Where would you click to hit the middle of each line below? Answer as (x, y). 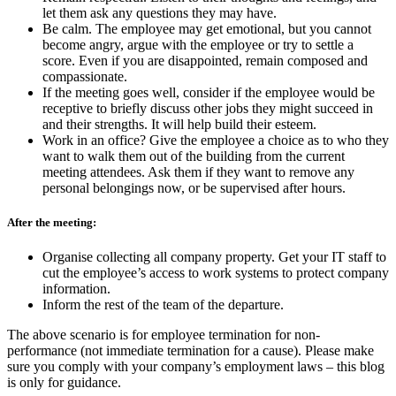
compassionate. (85, 76)
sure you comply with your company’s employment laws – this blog (196, 367)
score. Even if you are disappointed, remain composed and (205, 60)
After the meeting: (52, 223)
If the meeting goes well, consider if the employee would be (209, 92)
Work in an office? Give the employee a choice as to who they (216, 140)
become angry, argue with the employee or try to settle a (198, 44)
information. (76, 289)
